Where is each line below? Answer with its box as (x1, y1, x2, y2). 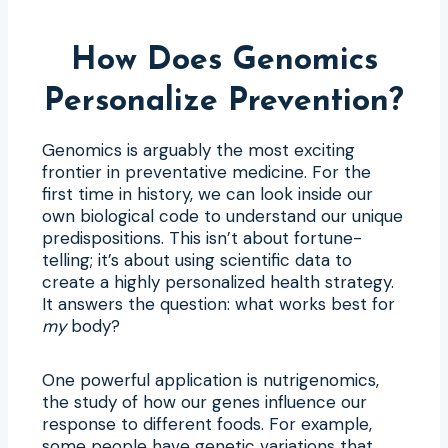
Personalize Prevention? (44, 85, 404, 118)
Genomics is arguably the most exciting (42, 138, 355, 161)
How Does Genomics (70, 44, 378, 77)
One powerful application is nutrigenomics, (42, 368, 379, 391)
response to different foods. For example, (42, 412, 372, 435)
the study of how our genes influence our (42, 390, 367, 413)
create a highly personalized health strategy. (42, 270, 394, 293)
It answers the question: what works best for (42, 292, 395, 315)
